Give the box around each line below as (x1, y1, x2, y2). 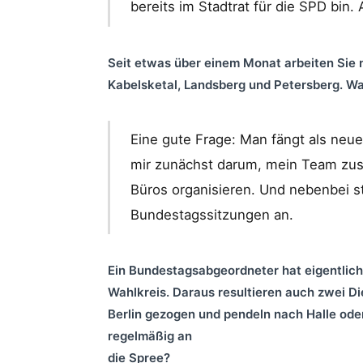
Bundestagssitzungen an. (130, 207, 294, 224)
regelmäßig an (108, 328, 192, 344)
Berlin (108, 306, 142, 322)
